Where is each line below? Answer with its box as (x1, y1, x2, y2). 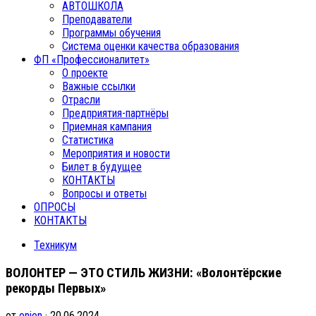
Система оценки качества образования (62, 39, 239, 53)
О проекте (62, 66, 108, 80)
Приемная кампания (62, 120, 152, 133)
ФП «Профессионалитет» (34, 53, 150, 66)
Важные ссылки (62, 80, 135, 93)
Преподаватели (62, 13, 132, 26)
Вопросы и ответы (62, 187, 147, 200)
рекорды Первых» (6, 280, 106, 296)
